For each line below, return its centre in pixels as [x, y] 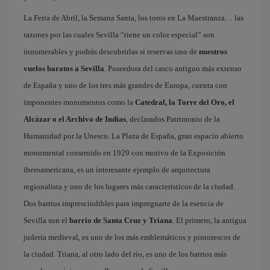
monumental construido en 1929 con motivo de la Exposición [124, 153]
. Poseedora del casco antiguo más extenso [173, 68]
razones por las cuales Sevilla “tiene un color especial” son [119, 35]
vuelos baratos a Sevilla [64, 68]
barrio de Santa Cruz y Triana [121, 220]
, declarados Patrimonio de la [173, 119]
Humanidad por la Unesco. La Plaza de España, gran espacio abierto [133, 136]
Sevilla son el [46, 220]
